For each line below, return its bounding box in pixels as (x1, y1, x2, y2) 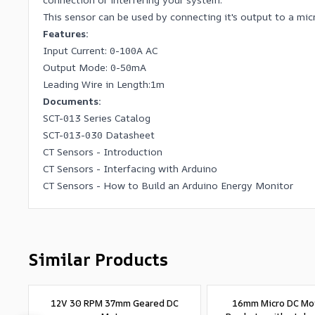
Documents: (43, 94, 101, 108)
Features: (43, 27, 89, 40)
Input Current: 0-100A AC (43, 44, 157, 57)
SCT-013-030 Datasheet (43, 128, 155, 141)
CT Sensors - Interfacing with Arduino (43, 162, 217, 175)
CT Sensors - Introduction (43, 145, 162, 158)
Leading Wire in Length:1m (43, 77, 165, 91)
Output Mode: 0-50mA (43, 60, 146, 74)
